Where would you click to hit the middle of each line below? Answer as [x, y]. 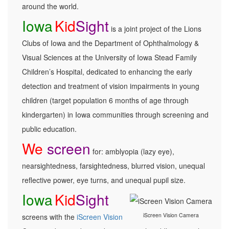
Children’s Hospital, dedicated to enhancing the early [107, 72]
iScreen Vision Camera [171, 215]
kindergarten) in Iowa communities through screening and [115, 115]
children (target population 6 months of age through [105, 100]
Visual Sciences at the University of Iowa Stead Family [109, 58]
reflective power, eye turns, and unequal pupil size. [104, 180]
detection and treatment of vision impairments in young [111, 86]
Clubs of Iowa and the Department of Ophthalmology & [110, 43]
